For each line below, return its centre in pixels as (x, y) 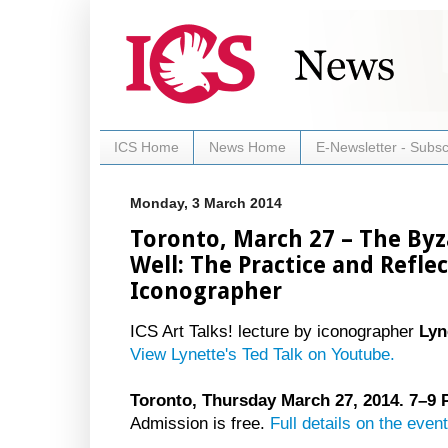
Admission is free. (200, 423)
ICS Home (146, 147)
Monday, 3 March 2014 (206, 202)
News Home (247, 147)
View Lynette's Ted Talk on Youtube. (262, 354)
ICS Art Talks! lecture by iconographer (274, 331)
